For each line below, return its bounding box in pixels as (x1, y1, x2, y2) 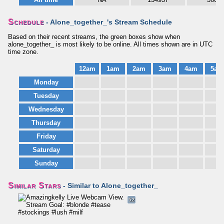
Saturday (32, 146, 60, 153)
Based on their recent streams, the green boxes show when (8, 33, 180, 40)
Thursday (31, 119, 60, 126)
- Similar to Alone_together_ (61, 181, 158, 189)
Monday (33, 78, 58, 86)
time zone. (8, 48, 38, 55)
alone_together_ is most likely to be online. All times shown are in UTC (8, 40, 212, 48)
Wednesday (28, 105, 64, 113)
